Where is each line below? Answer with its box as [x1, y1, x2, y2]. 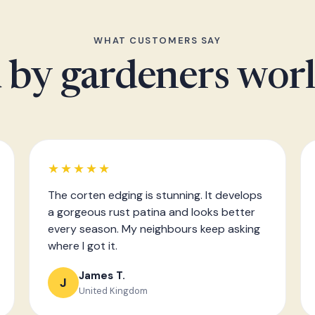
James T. [79, 268, 126, 283]
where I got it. [48, 238, 118, 253]
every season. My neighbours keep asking [48, 221, 261, 236]
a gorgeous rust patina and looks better [48, 205, 256, 219]
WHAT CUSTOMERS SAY [94, 34, 221, 46]
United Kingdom [79, 284, 148, 297]
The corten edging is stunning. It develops [48, 188, 263, 202]
